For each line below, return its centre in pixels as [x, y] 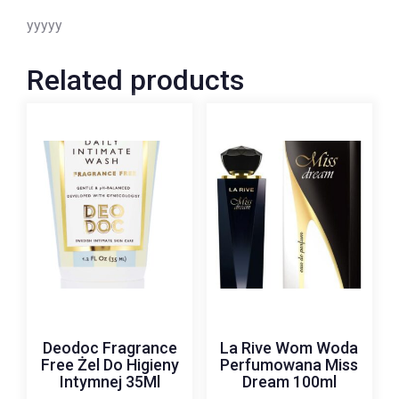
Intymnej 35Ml [110, 381]
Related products [135, 80]
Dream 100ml [289, 381]
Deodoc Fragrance [110, 347]
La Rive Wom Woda [289, 347]
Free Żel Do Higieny [110, 364]
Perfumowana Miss [289, 364]
